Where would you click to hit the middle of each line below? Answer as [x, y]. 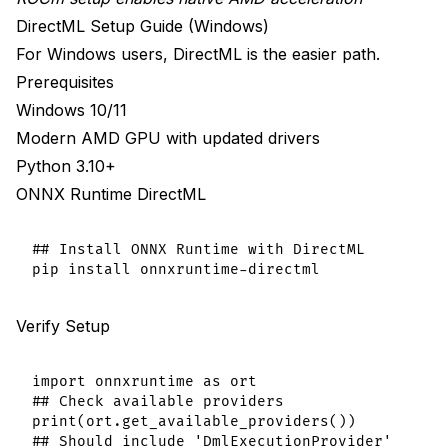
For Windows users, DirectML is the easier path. [198, 54]
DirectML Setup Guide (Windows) [142, 26]
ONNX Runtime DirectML [111, 194]
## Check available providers [158, 402]
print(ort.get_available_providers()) [194, 422]
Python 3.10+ [66, 166]
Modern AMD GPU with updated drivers [168, 138]
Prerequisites [65, 82]
